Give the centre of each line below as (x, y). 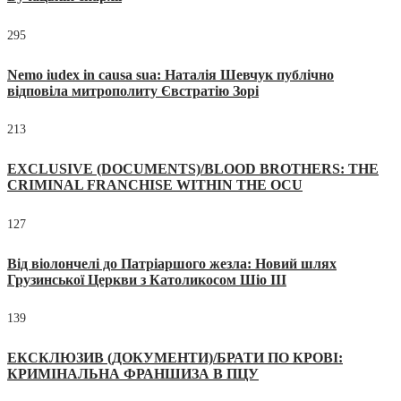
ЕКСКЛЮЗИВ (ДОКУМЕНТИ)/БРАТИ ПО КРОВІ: (175, 358)
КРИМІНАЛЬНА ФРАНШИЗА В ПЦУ (133, 374)
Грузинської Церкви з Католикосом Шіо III (147, 279)
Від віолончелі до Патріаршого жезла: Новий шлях (172, 263)
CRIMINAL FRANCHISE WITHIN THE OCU (155, 185)
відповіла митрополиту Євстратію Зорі (133, 90)
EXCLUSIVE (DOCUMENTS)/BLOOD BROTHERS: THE (193, 169)
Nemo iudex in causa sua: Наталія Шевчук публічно (171, 74)
